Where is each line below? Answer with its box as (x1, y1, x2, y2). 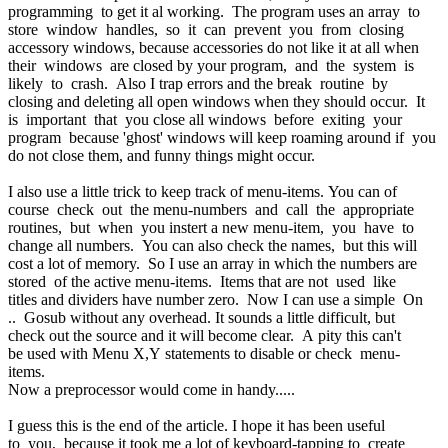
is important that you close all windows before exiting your (8, 110, 406, 128)
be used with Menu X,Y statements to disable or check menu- (8, 344, 400, 362)
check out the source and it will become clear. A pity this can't (8, 326, 405, 344)
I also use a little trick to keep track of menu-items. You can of (8, 182, 401, 200)
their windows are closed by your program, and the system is (8, 56, 418, 74)
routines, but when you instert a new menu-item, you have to (8, 218, 418, 236)
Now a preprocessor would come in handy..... (8, 380, 295, 398)
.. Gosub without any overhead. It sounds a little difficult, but (8, 308, 399, 326)
